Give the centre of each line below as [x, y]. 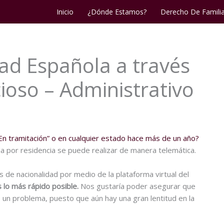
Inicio [65, 11]
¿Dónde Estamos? [117, 11]
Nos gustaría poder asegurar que [137, 186]
